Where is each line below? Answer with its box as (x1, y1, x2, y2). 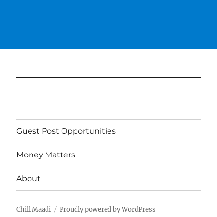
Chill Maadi (16, 205, 51, 214)
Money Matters (16, 150, 76, 160)
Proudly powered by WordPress (60, 205, 156, 214)
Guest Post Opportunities (16, 126, 116, 136)
